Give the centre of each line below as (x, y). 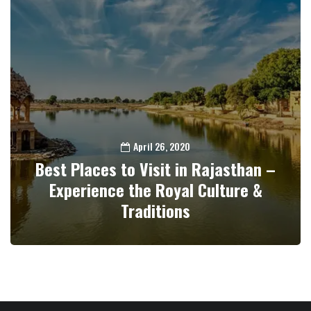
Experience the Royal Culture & (155, 190)
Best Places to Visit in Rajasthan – (155, 169)
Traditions (155, 210)
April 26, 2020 (162, 146)
